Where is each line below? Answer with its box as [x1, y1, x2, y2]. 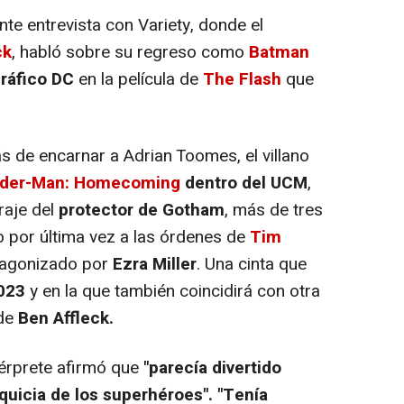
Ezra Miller [113, 251, 197, 277]
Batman [249, 39, 309, 65]
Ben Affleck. [18, 305, 114, 331]
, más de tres [225, 197, 323, 223]
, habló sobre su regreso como [12, 39, 249, 65]
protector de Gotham [59, 197, 225, 223]
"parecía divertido [143, 354, 281, 381]
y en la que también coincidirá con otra [25, 278, 320, 304]
